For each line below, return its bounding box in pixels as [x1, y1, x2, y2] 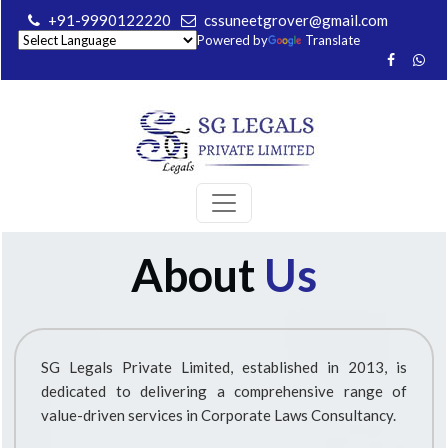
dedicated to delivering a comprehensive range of [41, 382, 407, 400]
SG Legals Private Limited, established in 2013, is [41, 358, 407, 376]
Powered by [197, 32, 268, 48]
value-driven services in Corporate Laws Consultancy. [41, 406, 396, 424]
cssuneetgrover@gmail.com [204, 11, 388, 29]
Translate [305, 32, 360, 48]
